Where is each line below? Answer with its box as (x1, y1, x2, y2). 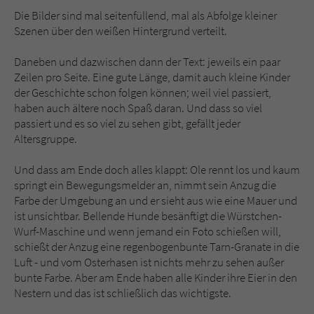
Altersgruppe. (14, 131, 77, 147)
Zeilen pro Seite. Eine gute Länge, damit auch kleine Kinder (14, 69, 290, 86)
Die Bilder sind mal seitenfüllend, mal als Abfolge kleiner (14, 8, 277, 24)
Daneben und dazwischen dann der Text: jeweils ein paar (14, 54, 280, 70)
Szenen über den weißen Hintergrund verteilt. (14, 23, 227, 39)
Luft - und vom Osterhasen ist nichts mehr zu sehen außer (14, 254, 284, 271)
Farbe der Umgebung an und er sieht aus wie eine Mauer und (14, 193, 297, 209)
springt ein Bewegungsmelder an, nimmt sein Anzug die (14, 177, 276, 193)
